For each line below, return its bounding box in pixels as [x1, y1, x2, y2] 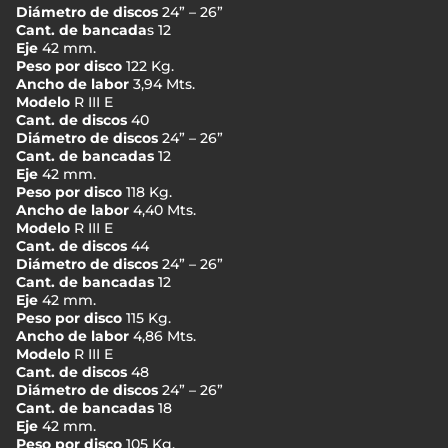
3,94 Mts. [129, 75, 195, 93]
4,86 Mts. [129, 327, 196, 345]
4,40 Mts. [129, 201, 196, 219]
